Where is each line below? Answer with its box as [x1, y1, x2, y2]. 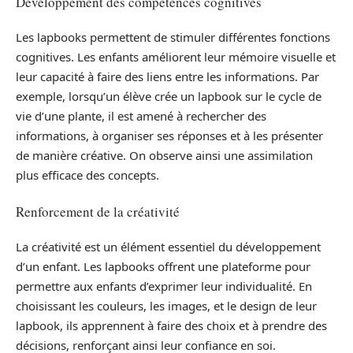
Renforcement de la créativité [16, 202, 180, 221]
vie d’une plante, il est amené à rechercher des [16, 108, 266, 124]
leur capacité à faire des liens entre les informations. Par [16, 69, 319, 85]
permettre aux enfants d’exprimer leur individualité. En [16, 278, 312, 295]
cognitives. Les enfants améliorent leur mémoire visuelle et [16, 49, 336, 65]
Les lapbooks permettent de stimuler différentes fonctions [16, 29, 330, 46]
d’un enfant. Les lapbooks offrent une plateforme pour [16, 258, 310, 275]
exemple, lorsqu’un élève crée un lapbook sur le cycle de [16, 88, 321, 105]
